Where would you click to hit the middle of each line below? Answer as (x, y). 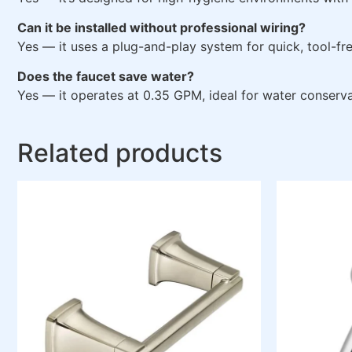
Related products (120, 152)
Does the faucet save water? (106, 77)
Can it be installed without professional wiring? (161, 28)
